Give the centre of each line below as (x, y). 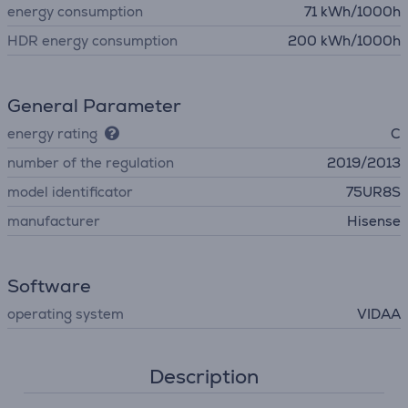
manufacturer (54, 221)
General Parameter (94, 106)
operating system (66, 314)
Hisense (374, 221)
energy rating (52, 133)
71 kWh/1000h (352, 11)
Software (49, 286)
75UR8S (373, 192)
